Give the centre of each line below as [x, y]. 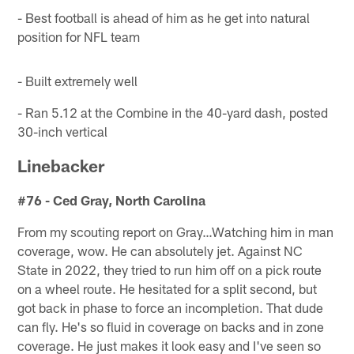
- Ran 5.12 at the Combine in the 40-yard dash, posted [173, 112]
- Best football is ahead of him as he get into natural [164, 17]
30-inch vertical [63, 131]
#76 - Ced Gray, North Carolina [112, 200]
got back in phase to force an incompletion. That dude [171, 307]
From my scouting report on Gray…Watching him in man [176, 231]
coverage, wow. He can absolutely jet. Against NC [160, 250]
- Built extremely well [78, 80]
